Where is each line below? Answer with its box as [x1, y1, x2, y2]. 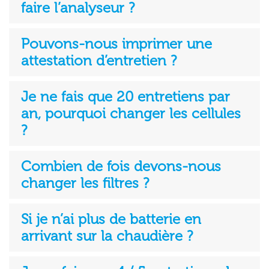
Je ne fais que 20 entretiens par [21, 88, 230, 105]
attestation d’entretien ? [21, 52, 177, 69]
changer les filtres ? [21, 174, 149, 192]
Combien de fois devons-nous [21, 157, 221, 175]
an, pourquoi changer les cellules [21, 104, 241, 122]
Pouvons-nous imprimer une [21, 35, 212, 52]
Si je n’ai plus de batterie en [21, 210, 201, 228]
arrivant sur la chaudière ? [21, 227, 193, 244]
